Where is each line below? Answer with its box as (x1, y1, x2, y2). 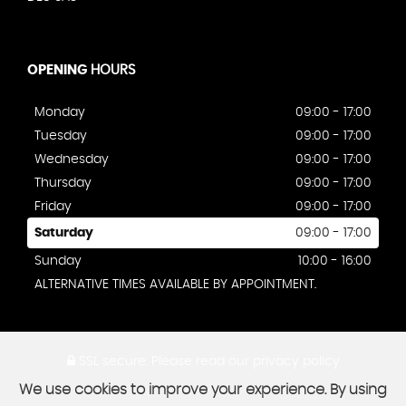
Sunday (34, 255, 82, 268)
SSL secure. (74, 355, 148, 369)
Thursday (34, 177, 92, 190)
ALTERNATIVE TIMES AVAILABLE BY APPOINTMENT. (34, 278, 316, 292)
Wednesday (34, 153, 109, 167)
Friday (34, 200, 72, 214)
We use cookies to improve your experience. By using (19, 382, 387, 397)
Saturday (34, 227, 93, 240)
